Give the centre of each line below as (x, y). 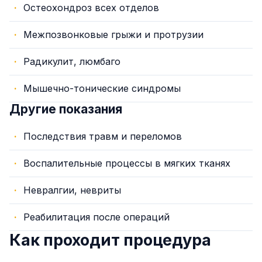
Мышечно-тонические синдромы (102, 88)
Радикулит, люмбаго (72, 61)
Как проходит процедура (110, 240)
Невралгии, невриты (72, 190)
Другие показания (66, 109)
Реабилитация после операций (96, 217)
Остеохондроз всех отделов (91, 7)
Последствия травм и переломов (103, 136)
